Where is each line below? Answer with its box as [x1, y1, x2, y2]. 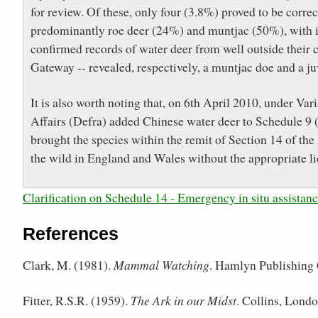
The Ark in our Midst [131, 292, 236, 309]
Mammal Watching [114, 256, 209, 274]
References [23, 224, 119, 244]
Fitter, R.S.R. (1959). [23, 292, 131, 309]
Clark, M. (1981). [23, 256, 114, 274]
